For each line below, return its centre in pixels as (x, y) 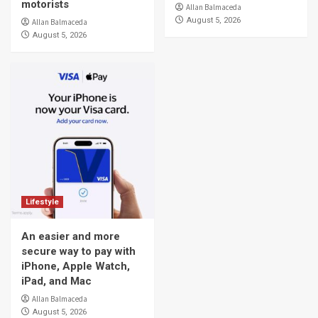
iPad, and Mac (56, 281)
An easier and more (71, 237)
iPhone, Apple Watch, (76, 267)
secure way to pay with (78, 252)
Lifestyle (42, 202)
